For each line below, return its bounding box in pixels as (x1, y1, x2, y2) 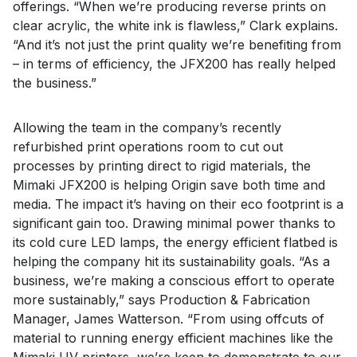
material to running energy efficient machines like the (13, 330, 333, 347)
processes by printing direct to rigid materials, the (13, 158, 311, 175)
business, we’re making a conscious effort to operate (13, 273, 335, 289)
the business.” (13, 75, 96, 92)
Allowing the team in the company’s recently (13, 120, 281, 136)
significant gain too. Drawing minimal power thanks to (13, 215, 335, 232)
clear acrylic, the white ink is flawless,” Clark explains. (13, 18, 338, 34)
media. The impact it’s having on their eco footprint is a (13, 196, 343, 213)
